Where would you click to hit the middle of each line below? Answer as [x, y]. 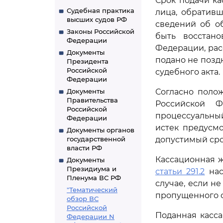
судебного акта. [188, 72]
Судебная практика [101, 10]
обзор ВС [83, 199]
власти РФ [84, 148]
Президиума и [92, 169]
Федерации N [91, 217]
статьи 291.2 [180, 171]
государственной [96, 139]
